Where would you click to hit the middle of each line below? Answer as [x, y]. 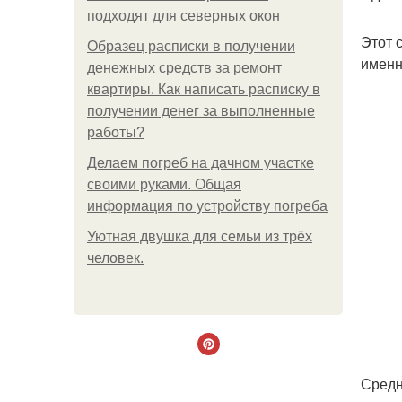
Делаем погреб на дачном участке [201, 163]
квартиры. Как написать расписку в [204, 89]
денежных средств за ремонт [184, 68]
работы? [116, 132]
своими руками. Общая [164, 184]
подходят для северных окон [184, 16]
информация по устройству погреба [207, 206]
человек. [115, 258]
